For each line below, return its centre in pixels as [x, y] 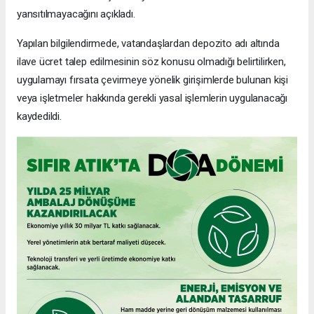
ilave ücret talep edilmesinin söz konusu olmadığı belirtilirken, [151, 61]
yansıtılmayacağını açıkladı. [76, 14]
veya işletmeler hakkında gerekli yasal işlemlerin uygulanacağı [152, 98]
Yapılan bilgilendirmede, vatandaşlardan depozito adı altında [148, 43]
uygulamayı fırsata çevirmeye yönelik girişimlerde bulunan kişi [153, 80]
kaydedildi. [39, 116]
